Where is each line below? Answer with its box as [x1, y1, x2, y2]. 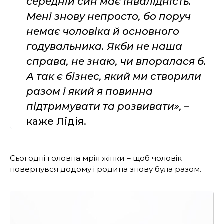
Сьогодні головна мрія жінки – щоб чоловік [10, 153, 182, 163]
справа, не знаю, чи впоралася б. [26, 55, 206, 67]
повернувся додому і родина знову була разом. [10, 164, 201, 174]
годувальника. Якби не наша [26, 40, 182, 52]
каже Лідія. [26, 115, 86, 127]
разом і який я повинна [26, 85, 153, 97]
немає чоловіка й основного [26, 25, 179, 37]
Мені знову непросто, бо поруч [26, 10, 191, 22]
